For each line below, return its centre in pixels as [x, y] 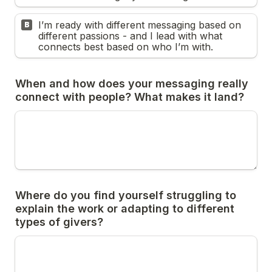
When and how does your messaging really [132, 83]
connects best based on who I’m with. [126, 47]
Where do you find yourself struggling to [126, 195]
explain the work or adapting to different [125, 209]
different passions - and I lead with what [130, 36]
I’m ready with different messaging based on [140, 25]
